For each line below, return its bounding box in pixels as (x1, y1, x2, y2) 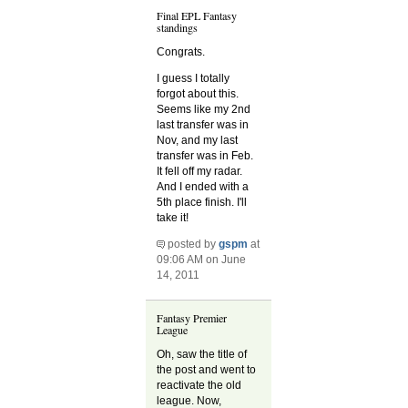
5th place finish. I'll (157, 196, 248, 209)
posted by (165, 238, 219, 251)
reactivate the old (157, 378, 242, 392)
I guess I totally (157, 72, 230, 86)
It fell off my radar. (157, 165, 243, 178)
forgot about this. (157, 87, 240, 101)
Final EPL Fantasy (157, 7, 238, 23)
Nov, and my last (157, 134, 239, 148)
